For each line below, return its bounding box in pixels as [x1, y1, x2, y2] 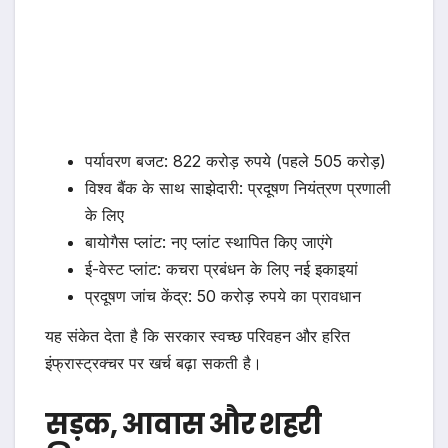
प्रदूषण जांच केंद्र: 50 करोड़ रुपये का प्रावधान [85, 286, 361, 307]
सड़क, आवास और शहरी [45, 404, 321, 444]
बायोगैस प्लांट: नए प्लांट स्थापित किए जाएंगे [85, 232, 332, 253]
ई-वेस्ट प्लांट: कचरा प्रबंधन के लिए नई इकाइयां [85, 259, 358, 280]
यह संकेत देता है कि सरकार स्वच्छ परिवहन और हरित [45, 325, 350, 346]
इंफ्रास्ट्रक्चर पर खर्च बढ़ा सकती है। [45, 352, 262, 373]
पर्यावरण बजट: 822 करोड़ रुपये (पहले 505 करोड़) [85, 151, 386, 172]
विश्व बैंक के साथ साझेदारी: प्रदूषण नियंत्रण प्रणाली [85, 178, 391, 199]
